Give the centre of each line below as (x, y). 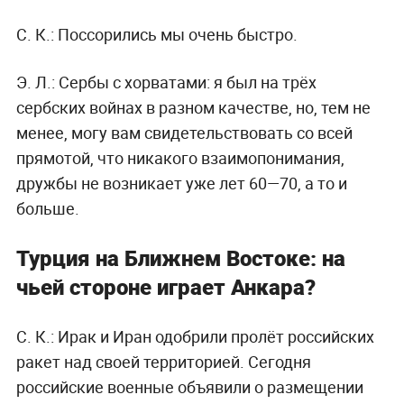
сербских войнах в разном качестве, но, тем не (193, 107)
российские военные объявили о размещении (189, 386)
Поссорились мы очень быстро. (175, 34)
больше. (47, 208)
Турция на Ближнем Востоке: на (180, 257)
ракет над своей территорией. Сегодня (163, 361)
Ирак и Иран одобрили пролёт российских (214, 336)
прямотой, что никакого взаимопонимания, (180, 157)
